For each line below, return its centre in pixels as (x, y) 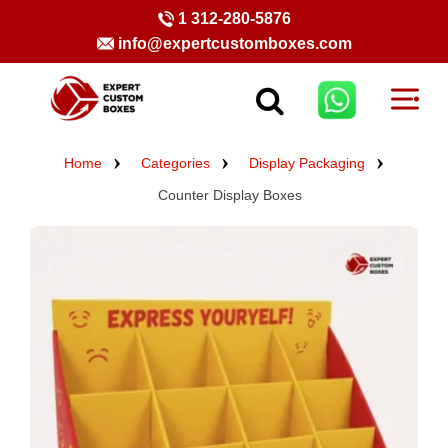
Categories (175, 163)
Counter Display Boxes (229, 195)
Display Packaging (307, 163)
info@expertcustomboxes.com (234, 43)
